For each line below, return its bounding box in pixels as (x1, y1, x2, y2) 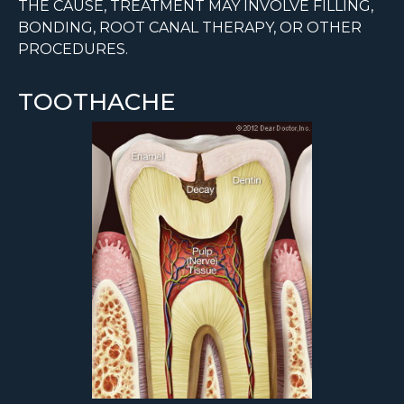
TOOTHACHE (18, 87, 175, 117)
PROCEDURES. (18, 41, 128, 59)
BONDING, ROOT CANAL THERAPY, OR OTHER (18, 19, 362, 37)
